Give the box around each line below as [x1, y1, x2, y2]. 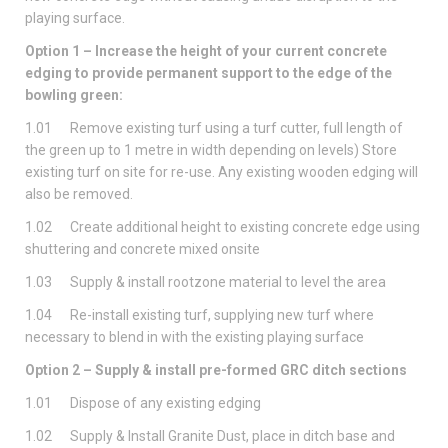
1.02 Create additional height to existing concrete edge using [25, 218, 420, 235]
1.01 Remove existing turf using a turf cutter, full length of [25, 119, 403, 136]
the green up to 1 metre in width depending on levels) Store [25, 141, 397, 158]
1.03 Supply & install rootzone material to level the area [25, 273, 386, 290]
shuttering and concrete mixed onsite [25, 240, 260, 257]
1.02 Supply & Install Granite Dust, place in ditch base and [25, 427, 395, 444]
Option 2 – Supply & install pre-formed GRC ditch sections [25, 361, 407, 378]
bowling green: [25, 86, 123, 103]
